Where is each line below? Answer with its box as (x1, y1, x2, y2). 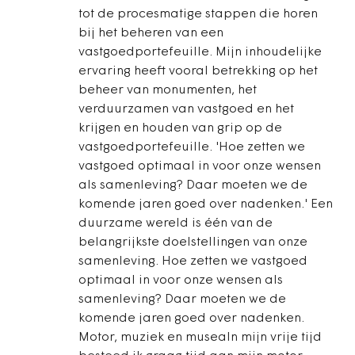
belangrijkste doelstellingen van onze (78, 236, 307, 249)
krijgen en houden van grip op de (78, 122, 282, 135)
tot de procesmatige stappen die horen (78, 8, 318, 21)
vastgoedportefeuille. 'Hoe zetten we (78, 141, 305, 154)
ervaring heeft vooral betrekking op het (78, 65, 318, 78)
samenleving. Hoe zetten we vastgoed (78, 255, 307, 268)
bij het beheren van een (78, 27, 223, 40)
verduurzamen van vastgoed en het (78, 103, 294, 116)
